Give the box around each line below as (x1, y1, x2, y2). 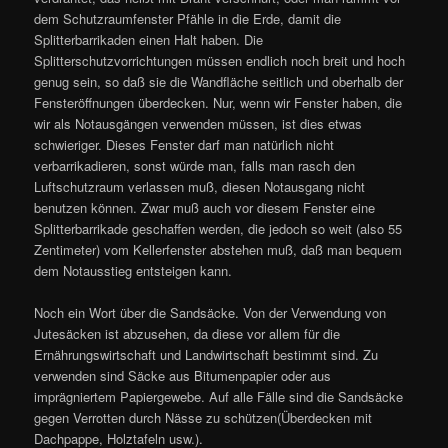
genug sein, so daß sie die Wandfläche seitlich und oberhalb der (34, 72, 404, 92)
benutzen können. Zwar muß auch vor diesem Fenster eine (34, 198, 376, 218)
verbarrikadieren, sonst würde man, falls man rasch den (34, 156, 356, 176)
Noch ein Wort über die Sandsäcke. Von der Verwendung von (34, 303, 387, 323)
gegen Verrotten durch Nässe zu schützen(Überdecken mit (34, 408, 373, 428)
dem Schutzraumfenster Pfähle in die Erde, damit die (34, 9, 342, 29)
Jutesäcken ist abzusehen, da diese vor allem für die (34, 324, 341, 344)
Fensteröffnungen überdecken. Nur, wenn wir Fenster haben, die (34, 93, 403, 113)
